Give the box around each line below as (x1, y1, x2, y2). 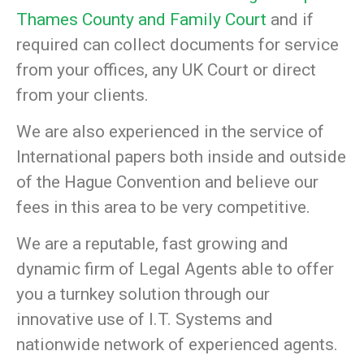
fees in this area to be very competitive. (16, 197, 310, 217)
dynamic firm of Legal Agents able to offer (16, 259, 334, 279)
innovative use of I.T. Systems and (16, 310, 273, 330)
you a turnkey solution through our (16, 284, 270, 305)
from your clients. (16, 84, 149, 105)
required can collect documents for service (16, 34, 339, 54)
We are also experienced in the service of (16, 121, 324, 141)
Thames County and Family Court (16, 9, 266, 29)
